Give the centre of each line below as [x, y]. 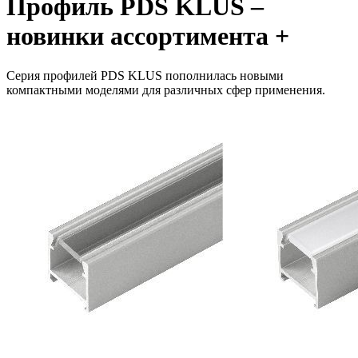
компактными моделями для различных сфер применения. [166, 89]
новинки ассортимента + [148, 36]
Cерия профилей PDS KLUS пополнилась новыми [145, 75]
